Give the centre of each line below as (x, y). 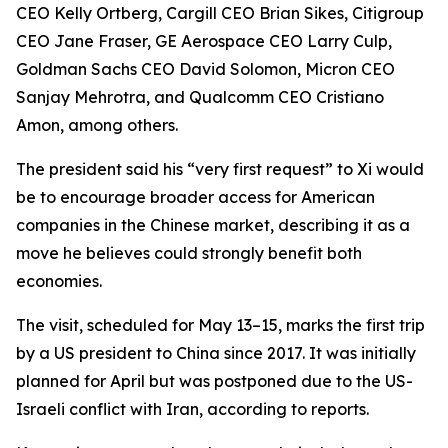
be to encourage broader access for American (195, 197)
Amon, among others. (97, 125)
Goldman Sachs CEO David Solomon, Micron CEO (205, 69)
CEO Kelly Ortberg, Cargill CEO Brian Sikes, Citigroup (220, 13)
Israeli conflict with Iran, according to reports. (192, 409)
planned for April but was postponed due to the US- (214, 381)
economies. (59, 281)
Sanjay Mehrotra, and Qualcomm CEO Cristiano (200, 97)
